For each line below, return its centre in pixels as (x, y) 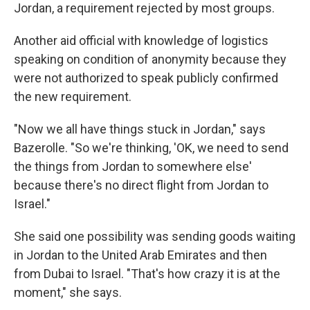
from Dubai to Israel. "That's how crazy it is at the (147, 274)
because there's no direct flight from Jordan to (141, 185)
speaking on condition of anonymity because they (150, 59)
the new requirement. (73, 97)
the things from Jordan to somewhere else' (133, 166)
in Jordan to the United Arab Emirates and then (140, 255)
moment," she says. (68, 292)
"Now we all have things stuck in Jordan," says (140, 129)
